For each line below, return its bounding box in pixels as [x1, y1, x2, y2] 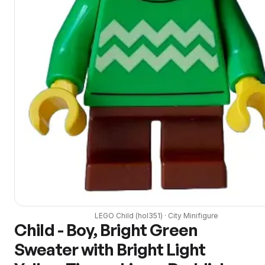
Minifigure [181, 211, 218, 220]
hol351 [137, 211, 160, 220]
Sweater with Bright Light [14, 238, 206, 260]
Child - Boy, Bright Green [14, 219, 198, 240]
